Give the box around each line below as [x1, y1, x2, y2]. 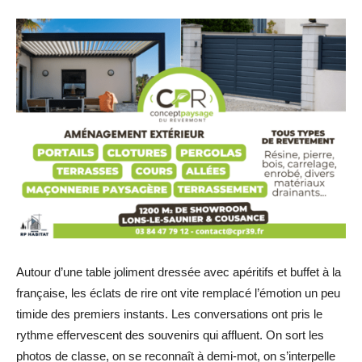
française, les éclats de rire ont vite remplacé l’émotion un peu [16, 285, 340, 300]
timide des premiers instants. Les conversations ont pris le [16, 306, 322, 321]
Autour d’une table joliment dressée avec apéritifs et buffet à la [16, 264, 341, 279]
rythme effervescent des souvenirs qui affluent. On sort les [16, 327, 324, 342]
